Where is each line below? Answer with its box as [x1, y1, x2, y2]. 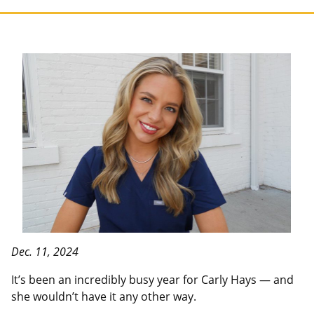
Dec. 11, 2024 [11, 244, 81, 260]
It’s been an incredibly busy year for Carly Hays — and [11, 272, 294, 288]
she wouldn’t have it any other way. [11, 289, 196, 305]
